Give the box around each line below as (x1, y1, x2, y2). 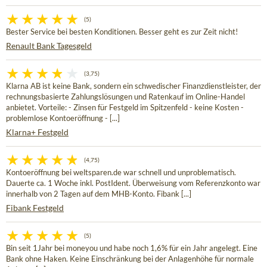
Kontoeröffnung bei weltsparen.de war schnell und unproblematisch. (6, 168, 236, 178)
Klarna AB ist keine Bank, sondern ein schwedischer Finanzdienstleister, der (6, 82, 261, 91)
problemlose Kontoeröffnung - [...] (6, 114, 120, 123)
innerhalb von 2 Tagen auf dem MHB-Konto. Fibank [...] (6, 190, 191, 199)
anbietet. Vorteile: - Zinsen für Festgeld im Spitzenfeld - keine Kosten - (6, 103, 244, 113)
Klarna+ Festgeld (6, 127, 69, 138)
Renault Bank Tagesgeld (6, 41, 92, 51)
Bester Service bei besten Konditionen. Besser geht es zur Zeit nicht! (6, 27, 238, 37)
